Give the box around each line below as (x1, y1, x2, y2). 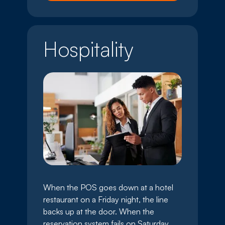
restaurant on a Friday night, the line (43, 194, 168, 204)
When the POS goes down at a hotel (43, 182, 173, 192)
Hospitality (43, 35, 134, 62)
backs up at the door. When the (43, 206, 154, 216)
